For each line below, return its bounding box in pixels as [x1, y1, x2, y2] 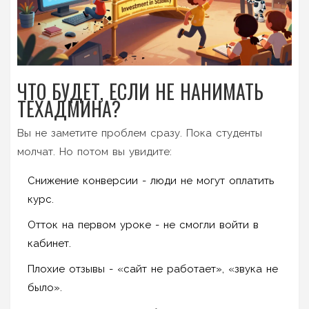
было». [28, 281, 62, 294]
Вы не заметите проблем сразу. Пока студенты [17, 126, 262, 139]
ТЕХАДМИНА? [17, 94, 121, 123]
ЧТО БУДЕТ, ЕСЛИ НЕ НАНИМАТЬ [17, 77, 263, 106]
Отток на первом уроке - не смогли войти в [28, 218, 259, 231]
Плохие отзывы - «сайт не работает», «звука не [28, 262, 278, 275]
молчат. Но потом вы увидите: [17, 145, 172, 158]
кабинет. [28, 237, 71, 250]
